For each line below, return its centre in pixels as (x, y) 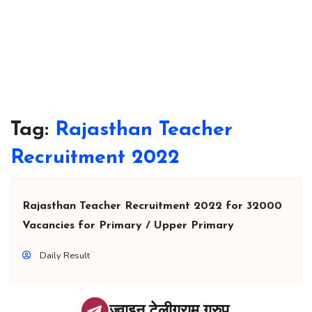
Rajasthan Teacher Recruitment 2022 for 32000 (152, 206)
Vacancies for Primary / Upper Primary (128, 226)
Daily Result (65, 256)
